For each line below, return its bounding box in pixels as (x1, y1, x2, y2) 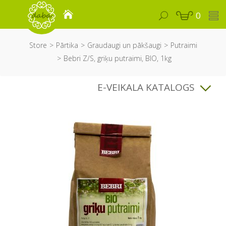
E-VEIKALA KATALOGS (97, 81, 195, 94)
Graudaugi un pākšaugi (87, 40, 161, 50)
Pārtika (55, 40, 78, 50)
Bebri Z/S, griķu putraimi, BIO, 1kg (64, 53, 172, 63)
